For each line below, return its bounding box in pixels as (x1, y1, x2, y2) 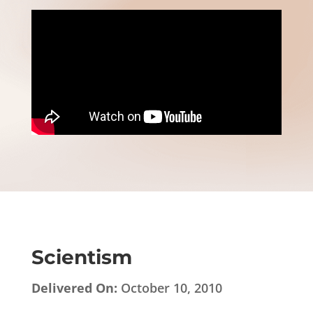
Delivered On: (31, 279, 117, 296)
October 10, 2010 (117, 279, 222, 296)
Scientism (31, 245, 132, 269)
